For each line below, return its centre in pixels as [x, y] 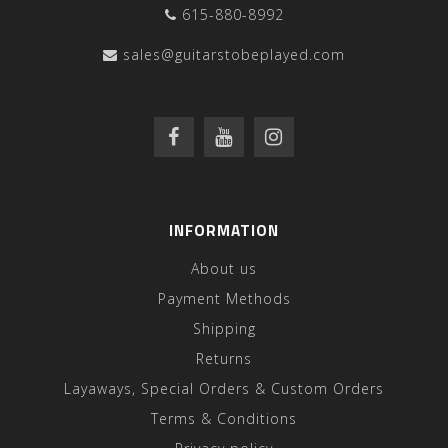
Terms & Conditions [224, 418]
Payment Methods [224, 298]
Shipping [224, 328]
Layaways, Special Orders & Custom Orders [224, 388]
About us [224, 268]
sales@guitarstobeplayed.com [234, 54]
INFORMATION [224, 230]
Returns [224, 358]
